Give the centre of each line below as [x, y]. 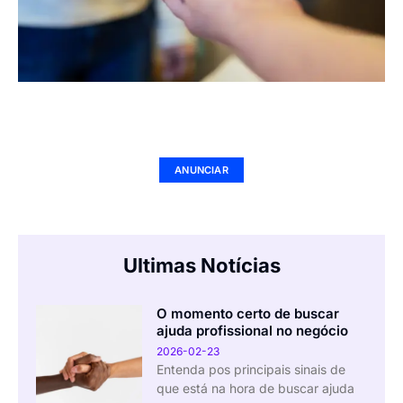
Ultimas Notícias [201, 265]
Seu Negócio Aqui [201, 142]
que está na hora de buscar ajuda [255, 388]
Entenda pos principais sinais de [251, 369]
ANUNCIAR [201, 170]
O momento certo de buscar [247, 313]
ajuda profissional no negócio [252, 330]
